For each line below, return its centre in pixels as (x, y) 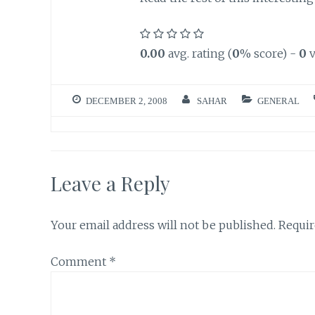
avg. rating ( (198, 54)
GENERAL (278, 101)
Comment (80, 262)
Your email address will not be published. (163, 225)
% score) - (269, 54)
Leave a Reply (110, 183)
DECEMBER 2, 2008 (127, 101)
